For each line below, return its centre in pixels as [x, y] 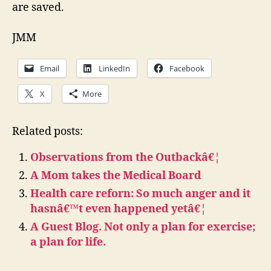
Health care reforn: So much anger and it [140, 194]
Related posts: [47, 131]
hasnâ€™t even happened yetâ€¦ [118, 209]
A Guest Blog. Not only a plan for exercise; [143, 227]
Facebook [187, 68]
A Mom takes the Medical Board [116, 175]
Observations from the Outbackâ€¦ [125, 157]
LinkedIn [114, 68]
